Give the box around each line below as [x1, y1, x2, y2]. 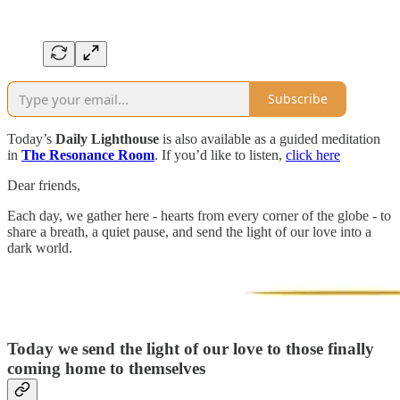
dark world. [7, 239, 72, 255]
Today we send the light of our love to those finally [7, 339, 374, 359]
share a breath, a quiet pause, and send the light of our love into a [7, 223, 371, 239]
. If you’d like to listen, [154, 146, 286, 162]
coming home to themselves [7, 359, 205, 379]
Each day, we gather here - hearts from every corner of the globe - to [7, 207, 391, 223]
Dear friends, [7, 177, 80, 193]
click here [286, 146, 340, 162]
